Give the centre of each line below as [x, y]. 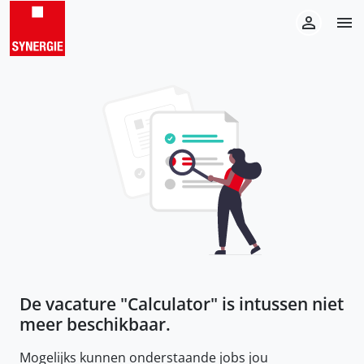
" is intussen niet [277, 304]
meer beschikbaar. [95, 324]
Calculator [169, 304]
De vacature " [74, 304]
